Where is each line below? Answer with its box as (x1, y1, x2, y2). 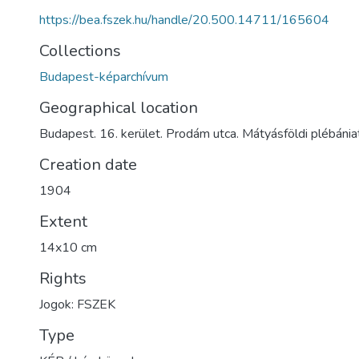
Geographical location (39, 97, 198, 119)
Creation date (39, 154, 137, 175)
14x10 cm (39, 239, 97, 256)
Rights (39, 268, 87, 289)
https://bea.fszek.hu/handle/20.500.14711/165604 (39, 11, 329, 29)
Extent (39, 211, 87, 232)
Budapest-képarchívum (39, 68, 168, 86)
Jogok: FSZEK (39, 296, 115, 313)
